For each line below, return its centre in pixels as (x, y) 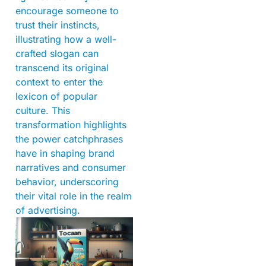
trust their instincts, (58, 25)
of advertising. (48, 210)
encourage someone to (67, 11)
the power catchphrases (69, 139)
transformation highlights (71, 125)
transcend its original (62, 68)
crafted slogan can (57, 54)
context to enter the (59, 82)
